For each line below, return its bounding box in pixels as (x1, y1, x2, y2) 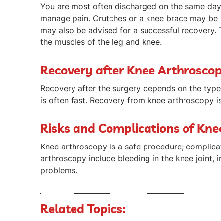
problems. (40, 165, 77, 175)
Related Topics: (40, 201, 126, 216)
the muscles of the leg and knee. (40, 37, 162, 47)
